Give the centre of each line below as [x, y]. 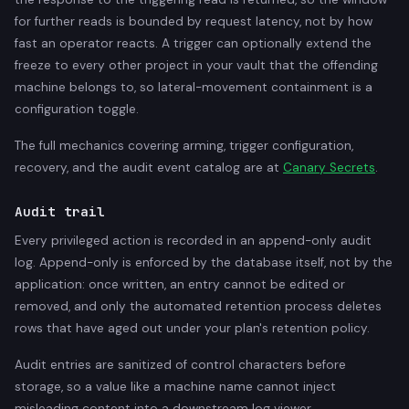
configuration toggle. [77, 109]
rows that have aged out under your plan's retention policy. [192, 328]
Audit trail [60, 211]
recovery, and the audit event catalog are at [149, 167]
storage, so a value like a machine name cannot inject [175, 386]
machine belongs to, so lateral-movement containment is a [194, 87]
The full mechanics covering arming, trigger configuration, [184, 145]
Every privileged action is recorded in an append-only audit [193, 240]
